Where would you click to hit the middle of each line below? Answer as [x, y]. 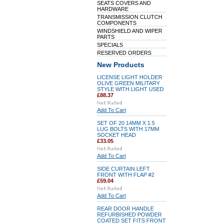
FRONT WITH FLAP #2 [125, 175]
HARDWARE [112, 9]
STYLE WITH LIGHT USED [130, 89]
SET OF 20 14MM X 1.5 [126, 123]
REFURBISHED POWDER [129, 215]
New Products [120, 65]
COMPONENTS [116, 23]
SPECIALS [110, 45]
